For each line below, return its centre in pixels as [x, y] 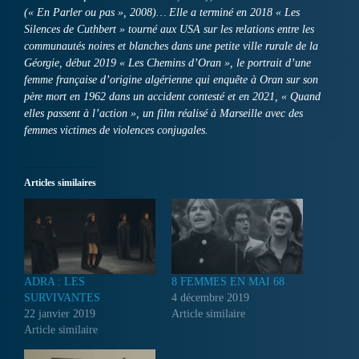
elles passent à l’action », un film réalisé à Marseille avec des [163, 114]
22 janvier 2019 [60, 314]
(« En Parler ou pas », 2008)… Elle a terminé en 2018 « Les [162, 13]
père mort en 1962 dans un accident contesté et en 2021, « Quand [172, 97]
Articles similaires [60, 183]
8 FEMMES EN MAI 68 [228, 282]
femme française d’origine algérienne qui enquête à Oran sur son [171, 80]
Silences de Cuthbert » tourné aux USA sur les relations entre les [169, 30]
